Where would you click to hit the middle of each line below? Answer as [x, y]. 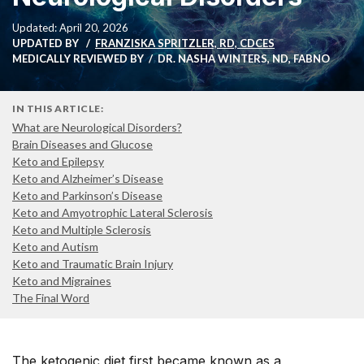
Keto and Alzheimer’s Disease [88, 178]
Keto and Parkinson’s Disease [87, 195]
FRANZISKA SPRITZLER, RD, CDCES [185, 43]
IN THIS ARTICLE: [58, 108]
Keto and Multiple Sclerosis [82, 230]
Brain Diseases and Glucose [82, 144]
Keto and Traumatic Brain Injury [93, 264]
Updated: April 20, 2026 [70, 28]
